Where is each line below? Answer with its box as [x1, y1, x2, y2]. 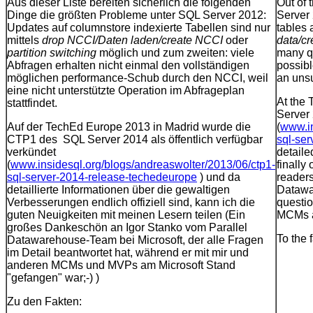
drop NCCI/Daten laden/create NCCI [42, 34, 223, 47]
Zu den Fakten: [7, 296, 82, 308]
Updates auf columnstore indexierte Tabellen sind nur [7, 22, 270, 34]
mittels [7, 34, 42, 47]
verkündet [7, 146, 56, 159]
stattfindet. [7, 97, 57, 110]
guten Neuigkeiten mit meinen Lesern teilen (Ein [7, 209, 245, 221]
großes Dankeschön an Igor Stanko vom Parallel [7, 221, 247, 234]
